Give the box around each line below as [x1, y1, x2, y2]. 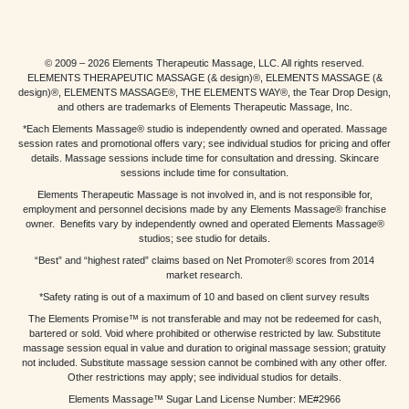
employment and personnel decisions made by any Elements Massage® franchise [23, 204, 386, 215]
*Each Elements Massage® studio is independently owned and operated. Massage [22, 123, 387, 135]
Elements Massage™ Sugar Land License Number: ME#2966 [68, 393, 341, 405]
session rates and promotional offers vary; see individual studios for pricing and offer [18, 138, 391, 150]
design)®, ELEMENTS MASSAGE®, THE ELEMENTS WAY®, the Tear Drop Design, [18, 87, 391, 99]
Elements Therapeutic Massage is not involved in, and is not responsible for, [37, 189, 372, 201]
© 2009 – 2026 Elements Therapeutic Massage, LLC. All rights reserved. [45, 58, 364, 69]
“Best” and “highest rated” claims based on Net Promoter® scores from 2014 [35, 255, 374, 267]
